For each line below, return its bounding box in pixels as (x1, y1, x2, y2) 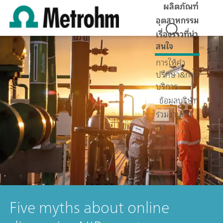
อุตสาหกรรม (156, 13, 199, 27)
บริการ (156, 79, 178, 94)
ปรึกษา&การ (156, 67, 198, 82)
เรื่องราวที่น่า (156, 27, 198, 41)
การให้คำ (156, 55, 185, 70)
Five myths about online (9, 194, 169, 221)
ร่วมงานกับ (156, 107, 192, 121)
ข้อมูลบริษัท (159, 93, 199, 108)
